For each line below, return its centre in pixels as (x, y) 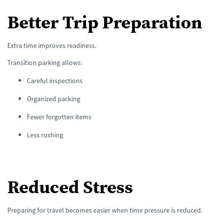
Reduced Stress (70, 187)
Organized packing (54, 99)
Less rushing (45, 135)
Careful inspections (55, 80)
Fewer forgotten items (59, 117)
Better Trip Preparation (105, 22)
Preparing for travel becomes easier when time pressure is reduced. (105, 210)
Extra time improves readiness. (52, 45)
